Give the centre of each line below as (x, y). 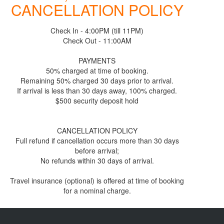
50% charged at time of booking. (97, 71)
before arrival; (97, 151)
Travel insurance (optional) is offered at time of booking (97, 181)
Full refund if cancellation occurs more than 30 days (97, 141)
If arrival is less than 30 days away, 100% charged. (97, 91)
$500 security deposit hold (97, 101)
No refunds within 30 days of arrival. (97, 161)
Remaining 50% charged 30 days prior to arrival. (97, 81)
